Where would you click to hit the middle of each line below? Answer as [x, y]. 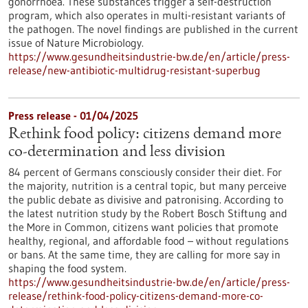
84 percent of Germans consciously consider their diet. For [145, 172]
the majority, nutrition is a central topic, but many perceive [147, 186]
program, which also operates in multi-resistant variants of [147, 15]
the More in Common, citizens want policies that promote [143, 227]
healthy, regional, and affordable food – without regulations [148, 241]
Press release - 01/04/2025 [73, 115]
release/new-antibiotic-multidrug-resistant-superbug [134, 70]
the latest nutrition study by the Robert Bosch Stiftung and [148, 213]
